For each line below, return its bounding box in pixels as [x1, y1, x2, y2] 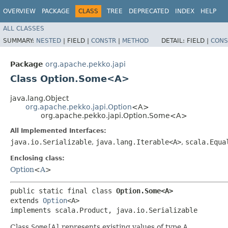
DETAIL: [161, 37, 187, 44]
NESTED [36, 37, 61, 44]
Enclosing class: [10, 154, 65, 162]
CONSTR [91, 37, 116, 44]
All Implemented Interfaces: [10, 127, 106, 134]
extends [10, 196, 43, 205]
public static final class [10, 186, 116, 195]
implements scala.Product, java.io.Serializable [10, 206, 197, 214]
